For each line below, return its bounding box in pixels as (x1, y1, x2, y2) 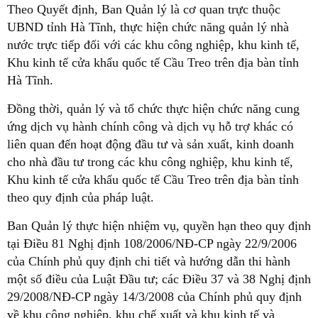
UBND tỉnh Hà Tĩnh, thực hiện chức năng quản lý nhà (7, 20, 289, 34)
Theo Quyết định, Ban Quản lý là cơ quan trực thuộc (7, 2, 280, 16)
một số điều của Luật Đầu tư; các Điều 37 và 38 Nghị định (7, 272, 311, 286)
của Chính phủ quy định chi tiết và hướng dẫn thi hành (7, 254, 290, 268)
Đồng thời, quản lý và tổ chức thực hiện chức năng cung (7, 102, 300, 116)
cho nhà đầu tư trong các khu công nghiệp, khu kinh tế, (7, 155, 293, 169)
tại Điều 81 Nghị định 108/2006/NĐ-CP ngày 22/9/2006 (7, 236, 297, 251)
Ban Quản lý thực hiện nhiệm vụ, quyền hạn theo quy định (7, 219, 311, 233)
